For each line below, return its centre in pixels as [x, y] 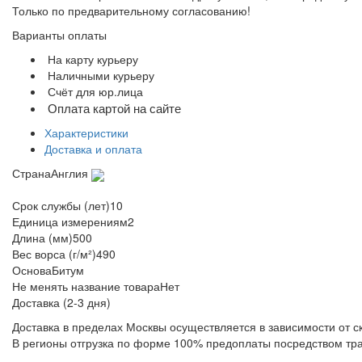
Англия [69, 173]
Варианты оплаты [59, 35]
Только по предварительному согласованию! [131, 11]
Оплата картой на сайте [114, 108]
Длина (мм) [42, 238]
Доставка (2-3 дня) [61, 303]
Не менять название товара [86, 286]
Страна [32, 173]
